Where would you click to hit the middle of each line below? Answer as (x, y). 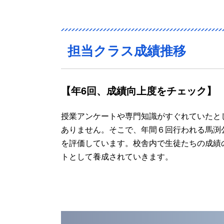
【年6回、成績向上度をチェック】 (139, 90)
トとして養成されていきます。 (117, 156)
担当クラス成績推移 (127, 50)
